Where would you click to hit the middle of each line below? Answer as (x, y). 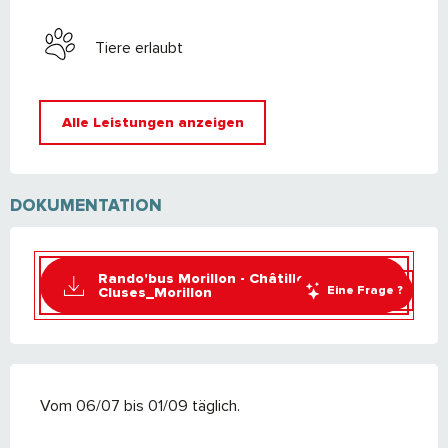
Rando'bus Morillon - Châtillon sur (219, 278)
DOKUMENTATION (86, 206)
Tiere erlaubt (139, 47)
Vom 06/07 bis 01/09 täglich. (140, 406)
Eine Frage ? (364, 290)
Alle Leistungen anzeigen (152, 122)
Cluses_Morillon (154, 292)
